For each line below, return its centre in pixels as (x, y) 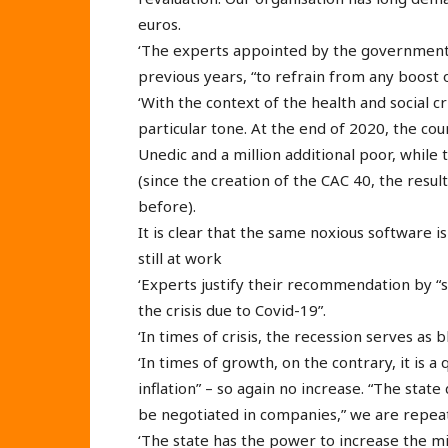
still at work (180, 257)
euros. (159, 23)
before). (167, 205)
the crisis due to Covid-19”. (232, 309)
